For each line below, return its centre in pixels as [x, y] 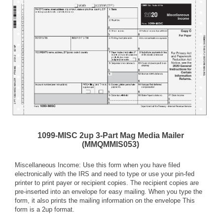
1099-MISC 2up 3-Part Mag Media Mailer [110, 136]
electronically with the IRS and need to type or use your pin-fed [105, 174]
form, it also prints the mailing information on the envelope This [105, 201]
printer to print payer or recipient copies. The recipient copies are [107, 183]
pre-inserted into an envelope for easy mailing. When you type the [109, 192]
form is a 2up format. [45, 210]
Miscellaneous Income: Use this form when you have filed [97, 165]
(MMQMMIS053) [110, 145]
